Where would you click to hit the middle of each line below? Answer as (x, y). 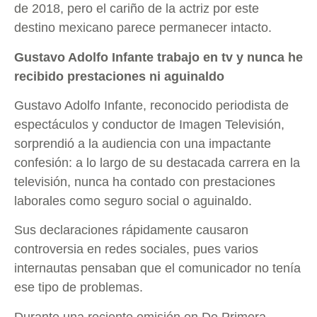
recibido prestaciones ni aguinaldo (119, 76)
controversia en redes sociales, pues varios (136, 249)
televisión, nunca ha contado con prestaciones (145, 181)
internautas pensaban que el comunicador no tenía (157, 269)
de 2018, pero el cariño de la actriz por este (137, 9)
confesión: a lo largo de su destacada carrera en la (157, 162)
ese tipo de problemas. (79, 288)
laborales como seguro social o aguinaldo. (133, 201)
